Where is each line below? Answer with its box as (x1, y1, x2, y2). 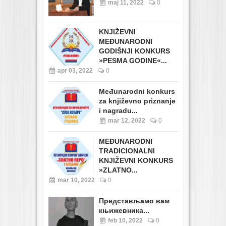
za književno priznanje (99, 96, 176, 105)
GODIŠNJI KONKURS (99, 46, 170, 55)
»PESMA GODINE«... (99, 56, 167, 65)
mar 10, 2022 (56, 176, 95, 184)
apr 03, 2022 (56, 67, 93, 74)
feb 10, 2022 (106, 216, 143, 224)
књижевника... (99, 206, 149, 214)
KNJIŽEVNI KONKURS (99, 156, 173, 164)
